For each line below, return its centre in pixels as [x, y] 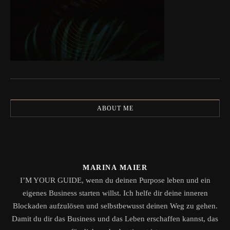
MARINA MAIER [115, 168]
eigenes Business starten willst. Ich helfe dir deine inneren [115, 193]
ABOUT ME [115, 108]
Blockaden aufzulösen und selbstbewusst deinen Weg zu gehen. [115, 206]
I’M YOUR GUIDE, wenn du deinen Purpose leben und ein [115, 180]
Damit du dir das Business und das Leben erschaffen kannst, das [115, 219]
